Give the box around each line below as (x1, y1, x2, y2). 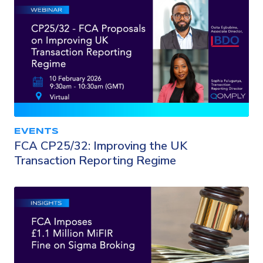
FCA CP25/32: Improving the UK (14, 137, 187, 154)
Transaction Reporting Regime (14, 152, 176, 168)
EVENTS (14, 127, 59, 136)
